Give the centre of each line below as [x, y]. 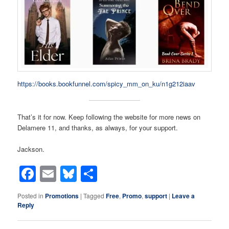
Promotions [62, 196]
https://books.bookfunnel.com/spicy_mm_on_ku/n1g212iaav [107, 84]
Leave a [184, 196]
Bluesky [106, 174]
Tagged [94, 195]
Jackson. [31, 149]
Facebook [72, 174]
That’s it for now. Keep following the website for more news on [109, 117]
